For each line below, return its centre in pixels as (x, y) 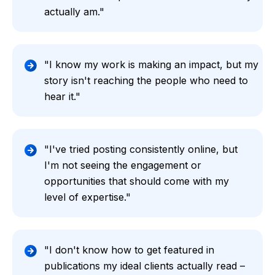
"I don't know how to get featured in (129, 250)
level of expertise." (87, 197)
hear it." (62, 96)
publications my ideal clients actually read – (145, 265)
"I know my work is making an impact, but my (151, 64)
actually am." (74, 11)
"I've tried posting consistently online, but (141, 149)
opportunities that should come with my (137, 181)
